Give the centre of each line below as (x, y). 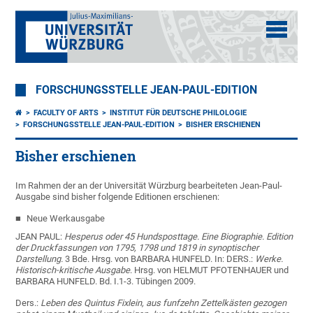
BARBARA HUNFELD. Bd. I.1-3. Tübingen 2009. (106, 281)
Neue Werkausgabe (65, 218)
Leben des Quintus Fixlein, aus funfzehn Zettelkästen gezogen (164, 303)
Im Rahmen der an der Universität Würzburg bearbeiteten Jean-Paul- (149, 185)
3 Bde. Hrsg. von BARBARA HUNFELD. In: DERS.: (159, 259)
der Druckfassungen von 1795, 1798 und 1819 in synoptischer (137, 248)
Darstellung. (39, 259)
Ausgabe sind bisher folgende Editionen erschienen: (118, 197)
